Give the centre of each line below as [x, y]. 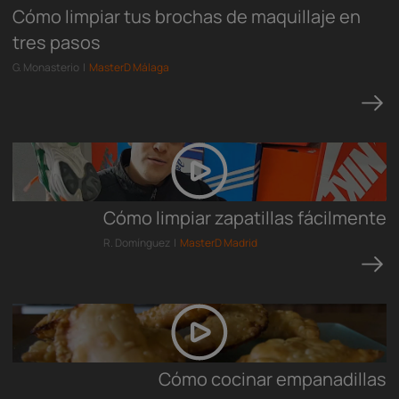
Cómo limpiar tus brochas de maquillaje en [187, 16]
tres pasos [57, 42]
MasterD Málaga [129, 67]
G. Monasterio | [51, 67]
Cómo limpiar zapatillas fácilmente [245, 218]
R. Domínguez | [142, 243]
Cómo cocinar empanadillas [273, 379]
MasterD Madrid [219, 243]
